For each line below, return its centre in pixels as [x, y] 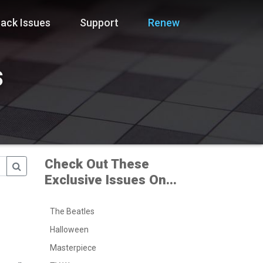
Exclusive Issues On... [111, 180]
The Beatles [72, 212]
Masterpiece [73, 248]
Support [99, 22]
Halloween [69, 230]
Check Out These [97, 164]
